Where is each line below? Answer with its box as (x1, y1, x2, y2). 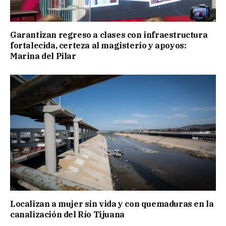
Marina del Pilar (10, 51, 76, 62)
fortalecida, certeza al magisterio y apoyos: (10, 40, 187, 51)
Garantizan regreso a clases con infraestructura (10, 30, 208, 40)
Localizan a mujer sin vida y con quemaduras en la (10, 198, 214, 209)
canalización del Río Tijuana (10, 209, 125, 219)
